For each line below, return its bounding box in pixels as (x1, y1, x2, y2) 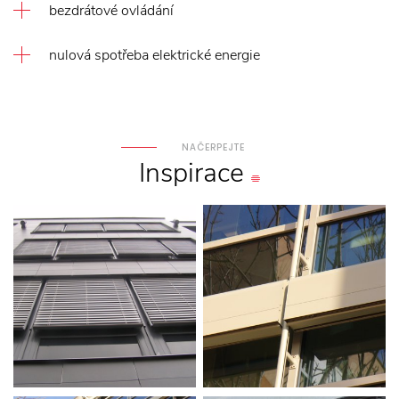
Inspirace (139, 155, 244, 191)
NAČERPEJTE (181, 141, 245, 154)
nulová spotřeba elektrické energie (49, 45, 260, 65)
